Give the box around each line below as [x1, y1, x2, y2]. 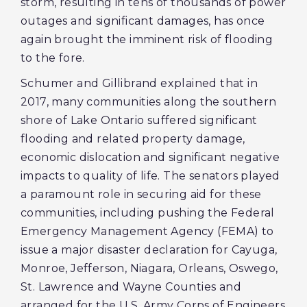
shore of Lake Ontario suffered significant [21, 114, 258, 127]
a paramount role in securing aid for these [21, 188, 262, 201]
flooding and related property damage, [21, 132, 245, 145]
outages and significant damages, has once [21, 14, 265, 27]
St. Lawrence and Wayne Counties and [21, 280, 241, 293]
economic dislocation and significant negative [21, 151, 280, 164]
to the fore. [21, 51, 88, 64]
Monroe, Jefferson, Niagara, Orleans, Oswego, [21, 262, 278, 275]
